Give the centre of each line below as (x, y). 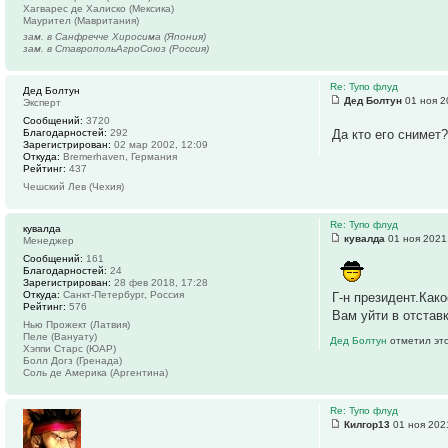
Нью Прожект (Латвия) (76, 324)
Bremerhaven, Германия (118, 156)
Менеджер (48, 240)
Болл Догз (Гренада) (72, 360)
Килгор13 (367, 424)
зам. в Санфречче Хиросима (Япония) (114, 36)
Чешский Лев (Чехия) (73, 186)
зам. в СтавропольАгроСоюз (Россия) (116, 48)
